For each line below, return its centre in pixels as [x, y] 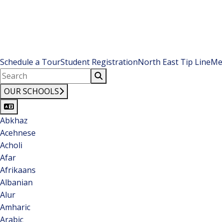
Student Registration [99, 62]
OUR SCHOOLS [31, 91]
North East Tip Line [174, 62]
